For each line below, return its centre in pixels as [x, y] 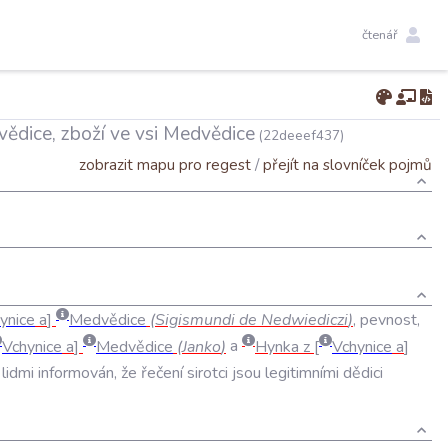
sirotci [207, 372]
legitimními [302, 372]
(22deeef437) [299, 135]
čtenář [380, 34]
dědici [363, 372]
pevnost [388, 320]
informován [76, 372]
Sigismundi [195, 320]
